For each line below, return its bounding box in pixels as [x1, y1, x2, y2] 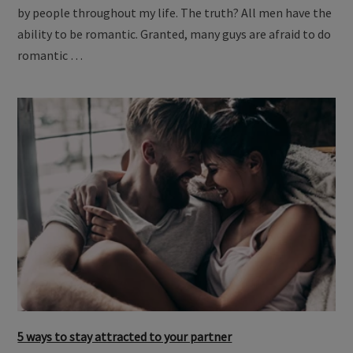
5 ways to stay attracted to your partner [17, 328, 232, 344]
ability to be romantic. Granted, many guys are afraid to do [17, 26, 332, 43]
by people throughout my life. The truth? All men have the [17, 5, 333, 21]
